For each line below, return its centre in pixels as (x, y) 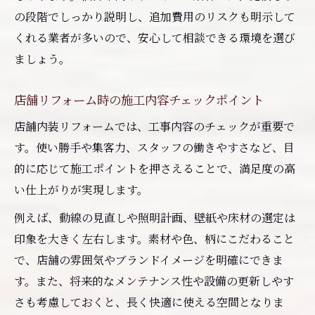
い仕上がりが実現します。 (81, 189)
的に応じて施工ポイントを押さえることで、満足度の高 (155, 168)
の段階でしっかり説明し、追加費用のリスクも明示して (155, 16)
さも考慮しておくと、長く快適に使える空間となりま (149, 302)
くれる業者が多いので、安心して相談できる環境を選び (155, 37)
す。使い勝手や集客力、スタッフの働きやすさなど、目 (154, 147)
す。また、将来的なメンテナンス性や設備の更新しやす (154, 281)
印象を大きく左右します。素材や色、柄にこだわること (154, 238)
